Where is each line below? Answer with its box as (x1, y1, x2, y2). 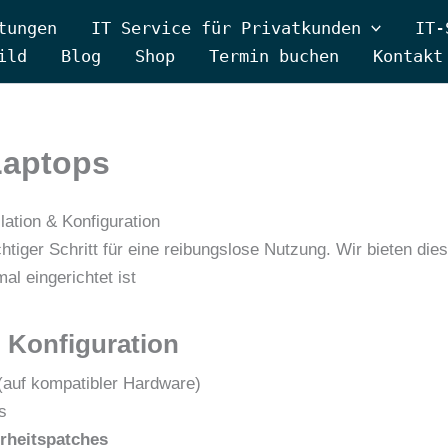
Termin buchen (209, 45, 339, 66)
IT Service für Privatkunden (91, 17, 361, 38)
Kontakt (373, 45, 443, 66)
